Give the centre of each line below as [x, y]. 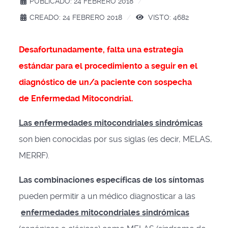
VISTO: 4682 [167, 17]
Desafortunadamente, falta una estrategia [101, 50]
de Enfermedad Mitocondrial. [76, 98]
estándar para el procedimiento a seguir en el [108, 66]
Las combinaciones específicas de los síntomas [111, 180]
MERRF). [34, 155]
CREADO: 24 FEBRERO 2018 [76, 17]
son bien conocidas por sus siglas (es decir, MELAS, [116, 139]
